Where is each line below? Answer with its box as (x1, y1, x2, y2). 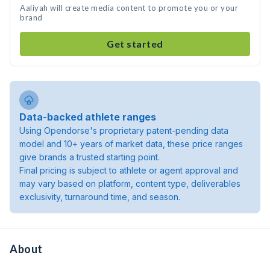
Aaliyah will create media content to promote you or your (20, 3, 238, 13)
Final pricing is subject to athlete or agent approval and (19, 165, 238, 175)
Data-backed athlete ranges (19, 111, 156, 123)
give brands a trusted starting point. (19, 152, 160, 162)
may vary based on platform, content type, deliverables (19, 178, 240, 189)
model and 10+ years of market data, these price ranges (19, 139, 243, 149)
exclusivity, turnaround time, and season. (19, 192, 180, 202)
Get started (107, 38, 163, 49)
